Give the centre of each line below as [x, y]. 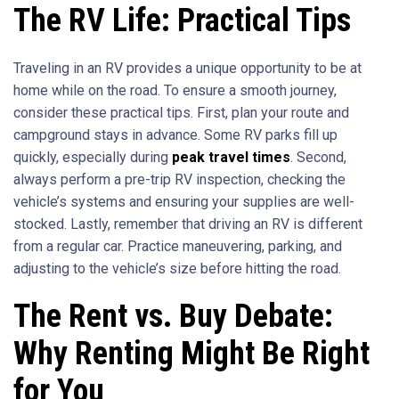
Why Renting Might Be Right [191, 353]
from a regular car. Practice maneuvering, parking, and [178, 246]
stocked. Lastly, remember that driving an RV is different [188, 224]
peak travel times [231, 157]
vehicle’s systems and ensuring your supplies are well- [184, 201]
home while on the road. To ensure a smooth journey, [175, 90]
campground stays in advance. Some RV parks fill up [175, 134]
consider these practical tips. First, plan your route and [181, 112]
